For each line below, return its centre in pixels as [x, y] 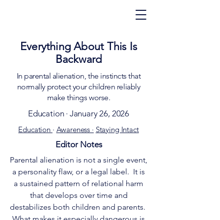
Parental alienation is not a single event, [79, 160]
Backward [79, 59]
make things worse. [79, 97]
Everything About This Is [79, 46]
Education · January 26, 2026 [79, 113]
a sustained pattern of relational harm [79, 183]
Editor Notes [79, 144]
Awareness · [75, 129]
